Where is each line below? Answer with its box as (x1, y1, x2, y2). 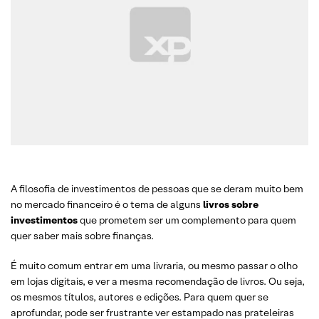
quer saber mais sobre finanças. (11, 229, 154, 242)
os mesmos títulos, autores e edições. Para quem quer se (11, 291, 268, 303)
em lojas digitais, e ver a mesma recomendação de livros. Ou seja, (11, 275, 305, 288)
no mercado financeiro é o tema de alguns (11, 198, 201, 211)
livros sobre (201, 198, 258, 211)
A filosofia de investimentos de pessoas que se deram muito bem (11, 182, 303, 195)
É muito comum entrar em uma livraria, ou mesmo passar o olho (11, 259, 298, 272)
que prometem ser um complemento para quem (80, 214, 296, 226)
